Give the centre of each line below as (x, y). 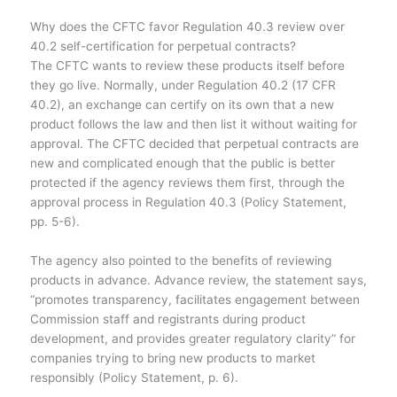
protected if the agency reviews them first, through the (187, 183)
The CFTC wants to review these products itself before (187, 66)
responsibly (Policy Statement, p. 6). (134, 378)
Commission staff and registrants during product (167, 319)
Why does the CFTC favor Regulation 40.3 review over (187, 27)
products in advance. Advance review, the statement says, (198, 280)
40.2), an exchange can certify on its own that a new (182, 105)
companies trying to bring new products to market (172, 358)
